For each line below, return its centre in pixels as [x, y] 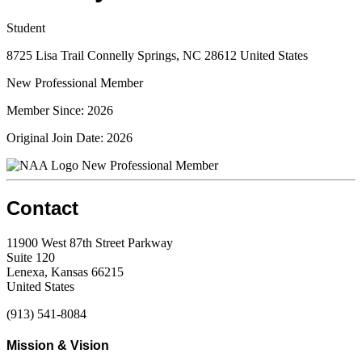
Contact [42, 208]
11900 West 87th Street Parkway [90, 242]
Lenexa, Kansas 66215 [65, 271]
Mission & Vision [58, 345]
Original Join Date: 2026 [69, 137]
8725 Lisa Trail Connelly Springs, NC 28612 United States [157, 55]
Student [26, 27]
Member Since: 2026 [60, 110]
